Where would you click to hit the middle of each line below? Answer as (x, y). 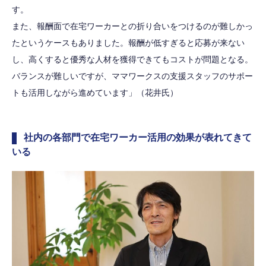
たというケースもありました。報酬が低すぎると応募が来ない (128, 42)
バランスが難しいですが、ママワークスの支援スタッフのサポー (132, 76)
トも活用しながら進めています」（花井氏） (95, 92)
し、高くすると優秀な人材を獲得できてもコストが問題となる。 (132, 59)
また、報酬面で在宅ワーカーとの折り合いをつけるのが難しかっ (132, 26)
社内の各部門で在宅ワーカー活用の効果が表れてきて (138, 137)
